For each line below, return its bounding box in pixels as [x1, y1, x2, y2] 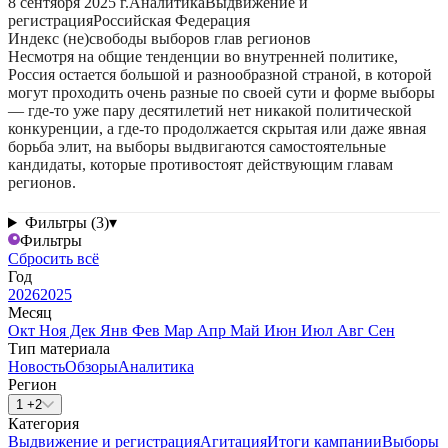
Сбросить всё [8, 250, 99, 267]
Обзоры [65, 358, 118, 375]
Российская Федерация [93, 12, 250, 29]
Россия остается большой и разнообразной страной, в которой [8, 66, 432, 83]
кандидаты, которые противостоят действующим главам [8, 156, 393, 173]
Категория [8, 415, 79, 432]
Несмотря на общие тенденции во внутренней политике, [8, 48, 398, 65]
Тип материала [8, 340, 110, 357]
